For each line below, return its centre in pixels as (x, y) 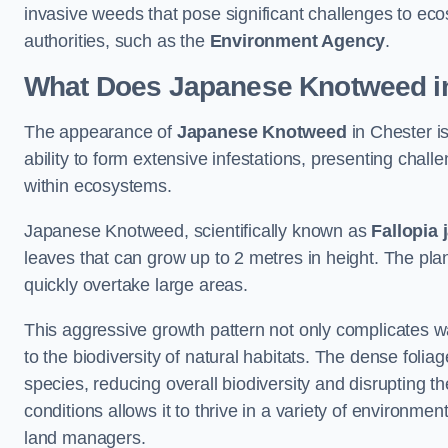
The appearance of (100, 132)
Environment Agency (297, 41)
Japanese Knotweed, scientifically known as (198, 231)
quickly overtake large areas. (136, 285)
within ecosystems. (98, 186)
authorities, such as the (117, 41)
